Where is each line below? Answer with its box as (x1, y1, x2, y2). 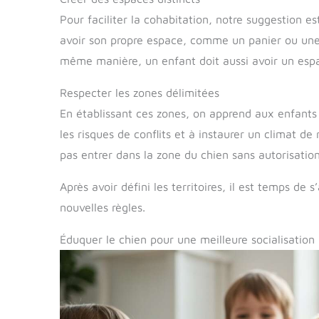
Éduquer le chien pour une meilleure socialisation (60, 233, 315, 246)
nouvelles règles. (60, 201, 145, 214)
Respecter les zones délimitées (60, 86, 219, 100)
